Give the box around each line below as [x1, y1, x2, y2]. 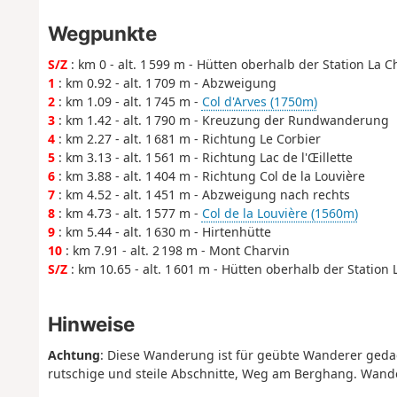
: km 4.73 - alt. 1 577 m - [54, 205, 202, 222]
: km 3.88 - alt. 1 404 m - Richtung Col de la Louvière [54, 167, 365, 185]
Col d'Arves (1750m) [201, 93, 317, 111]
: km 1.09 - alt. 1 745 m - [54, 93, 202, 111]
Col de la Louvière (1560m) [201, 205, 358, 222]
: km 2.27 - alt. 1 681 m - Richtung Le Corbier [54, 130, 321, 148]
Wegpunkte [47, 21, 157, 46]
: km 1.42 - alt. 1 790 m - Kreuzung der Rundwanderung [54, 112, 389, 129]
